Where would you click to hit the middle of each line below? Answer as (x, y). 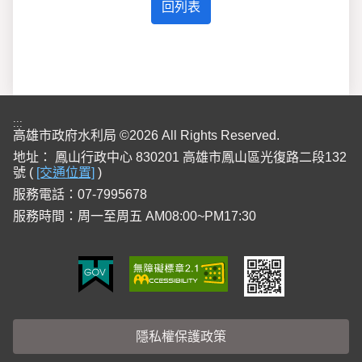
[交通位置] (65, 173)
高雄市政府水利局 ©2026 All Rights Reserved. (146, 135)
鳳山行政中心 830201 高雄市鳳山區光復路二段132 (201, 157)
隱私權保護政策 (181, 337)
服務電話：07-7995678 (80, 194)
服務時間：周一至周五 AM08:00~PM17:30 (135, 216)
